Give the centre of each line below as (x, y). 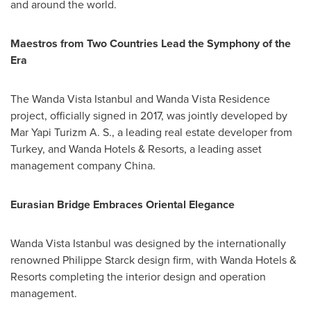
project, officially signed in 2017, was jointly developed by (149, 115)
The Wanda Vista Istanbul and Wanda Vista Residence (140, 99)
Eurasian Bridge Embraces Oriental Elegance (123, 204)
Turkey (26, 149)
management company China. (84, 165)
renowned (36, 260)
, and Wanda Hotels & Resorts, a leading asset (152, 149)
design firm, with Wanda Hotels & (216, 260)
